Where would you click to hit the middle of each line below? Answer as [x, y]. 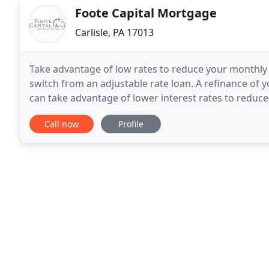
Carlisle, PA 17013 [114, 32]
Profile [131, 124]
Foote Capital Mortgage [146, 13]
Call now [62, 124]
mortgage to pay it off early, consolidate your [132, 112]
